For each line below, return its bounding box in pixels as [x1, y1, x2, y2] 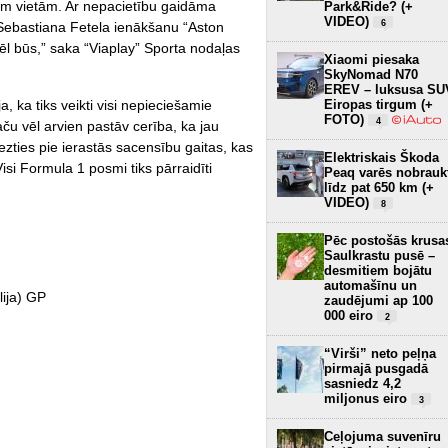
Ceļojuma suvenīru [324, 428, 441, 444]
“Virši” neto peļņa [324, 345, 436, 361]
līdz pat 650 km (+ [324, 179, 434, 195]
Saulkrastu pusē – [324, 247, 435, 263]
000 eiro [324, 307, 377, 323]
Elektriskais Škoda [324, 149, 439, 165]
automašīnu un [324, 277, 417, 293]
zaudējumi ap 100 [324, 292, 433, 308]
